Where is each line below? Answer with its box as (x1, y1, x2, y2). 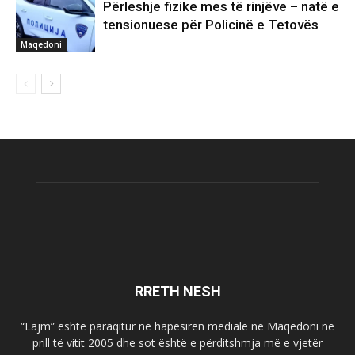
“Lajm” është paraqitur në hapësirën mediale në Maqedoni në (21, 318, 334, 334)
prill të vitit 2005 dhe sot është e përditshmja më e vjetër (32, 334, 323, 350)
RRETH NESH (134, 282, 221, 300)
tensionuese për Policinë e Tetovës (103, 16, 319, 32)
